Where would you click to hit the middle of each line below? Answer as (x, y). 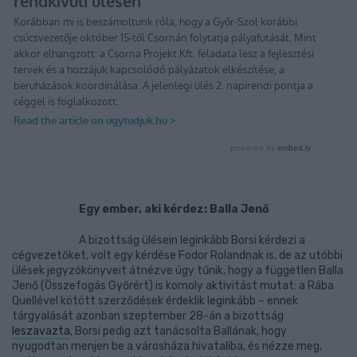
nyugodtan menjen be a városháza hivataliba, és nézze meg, (167, 346)
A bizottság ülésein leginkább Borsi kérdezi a (192, 240)
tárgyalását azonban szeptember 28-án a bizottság (148, 316)
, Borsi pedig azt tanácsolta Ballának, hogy (178, 331)
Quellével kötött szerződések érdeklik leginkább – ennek (155, 301)
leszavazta (41, 331)
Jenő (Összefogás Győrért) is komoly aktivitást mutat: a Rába (173, 286)
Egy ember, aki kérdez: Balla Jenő (174, 209)
